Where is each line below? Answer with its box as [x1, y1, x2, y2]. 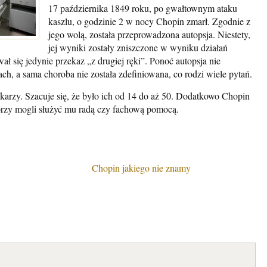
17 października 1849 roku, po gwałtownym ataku [48, 2, 237, 14]
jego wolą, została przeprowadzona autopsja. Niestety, [48, 28, 250, 41]
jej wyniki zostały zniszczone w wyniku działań [48, 41, 228, 54]
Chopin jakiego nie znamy [92, 162, 191, 174]
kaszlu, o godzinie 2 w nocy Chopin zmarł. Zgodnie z [48, 15, 250, 27]
